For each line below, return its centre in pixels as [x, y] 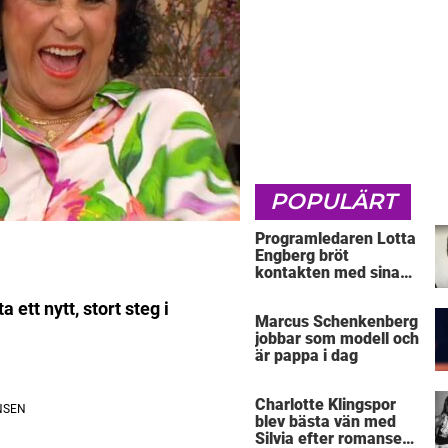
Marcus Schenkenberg [336, 322]
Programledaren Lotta [335, 238]
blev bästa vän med [325, 422]
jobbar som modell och [337, 339]
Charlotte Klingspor [325, 405]
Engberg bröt [302, 255]
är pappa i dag [306, 356]
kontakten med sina [327, 272]
